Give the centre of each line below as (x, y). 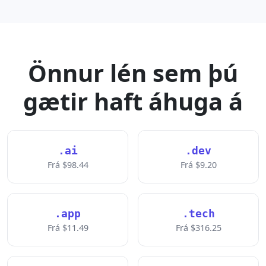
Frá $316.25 (198, 228)
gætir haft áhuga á (133, 101)
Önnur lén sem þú (133, 73)
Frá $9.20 (198, 165)
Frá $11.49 (68, 228)
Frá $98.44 (68, 165)
